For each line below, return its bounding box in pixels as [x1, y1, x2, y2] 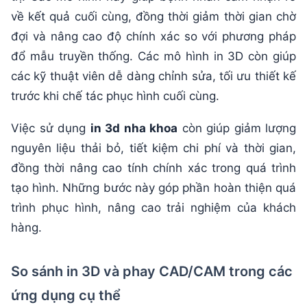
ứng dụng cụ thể [11, 286, 121, 304]
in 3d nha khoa [90, 121, 177, 135]
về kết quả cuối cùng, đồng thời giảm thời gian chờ [11, 9, 296, 23]
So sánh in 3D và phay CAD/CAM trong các [11, 262, 293, 280]
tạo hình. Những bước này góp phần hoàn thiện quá [11, 180, 296, 195]
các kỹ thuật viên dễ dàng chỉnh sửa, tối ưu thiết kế [11, 69, 296, 83]
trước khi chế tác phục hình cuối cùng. [11, 88, 219, 103]
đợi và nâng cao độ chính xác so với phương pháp [11, 29, 296, 43]
